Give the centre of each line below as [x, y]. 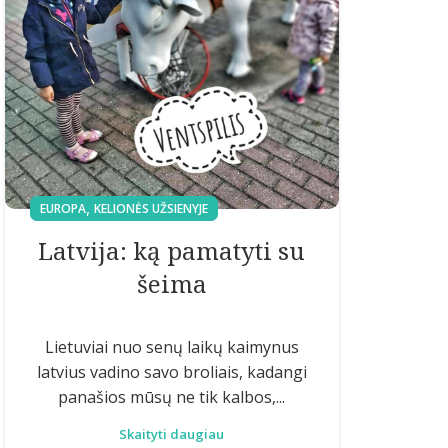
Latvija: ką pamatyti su [172, 250]
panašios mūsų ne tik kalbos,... [172, 396]
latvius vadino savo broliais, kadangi [171, 371]
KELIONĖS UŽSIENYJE [151, 208]
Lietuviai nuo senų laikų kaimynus [171, 346]
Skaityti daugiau [172, 433]
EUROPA [63, 208]
